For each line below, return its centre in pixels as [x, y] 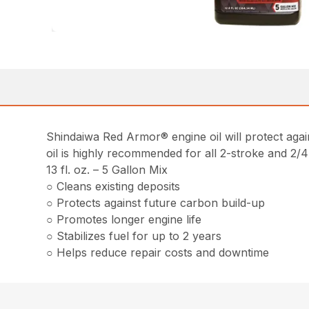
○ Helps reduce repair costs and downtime [158, 252]
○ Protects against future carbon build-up [156, 202]
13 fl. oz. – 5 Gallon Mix [107, 169]
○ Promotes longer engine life [124, 219]
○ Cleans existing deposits [113, 186]
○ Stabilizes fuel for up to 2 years [134, 236]
